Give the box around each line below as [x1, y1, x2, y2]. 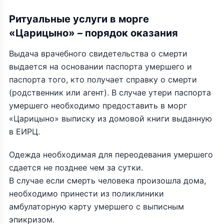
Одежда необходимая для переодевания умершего [9, 149, 213, 160]
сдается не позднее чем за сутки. [9, 162, 143, 173]
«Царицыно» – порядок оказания [9, 27, 178, 39]
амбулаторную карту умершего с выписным [9, 201, 184, 212]
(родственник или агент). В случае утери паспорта [9, 87, 211, 98]
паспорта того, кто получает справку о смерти [9, 74, 197, 85]
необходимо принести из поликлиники [9, 188, 164, 199]
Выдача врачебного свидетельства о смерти [9, 48, 187, 59]
